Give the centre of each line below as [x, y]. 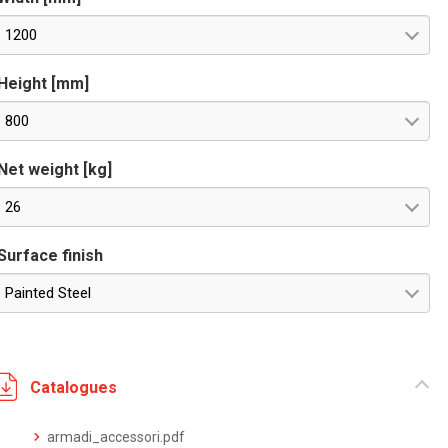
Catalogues [74, 387]
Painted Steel [48, 293]
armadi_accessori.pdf [116, 437]
